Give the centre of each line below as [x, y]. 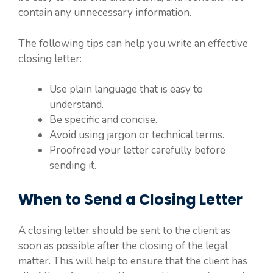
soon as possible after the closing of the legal [123, 246]
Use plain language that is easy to [126, 89]
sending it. [73, 165]
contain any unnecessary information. [105, 12]
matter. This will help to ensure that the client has [133, 261]
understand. [76, 105]
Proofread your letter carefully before [137, 150]
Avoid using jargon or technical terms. [137, 135]
